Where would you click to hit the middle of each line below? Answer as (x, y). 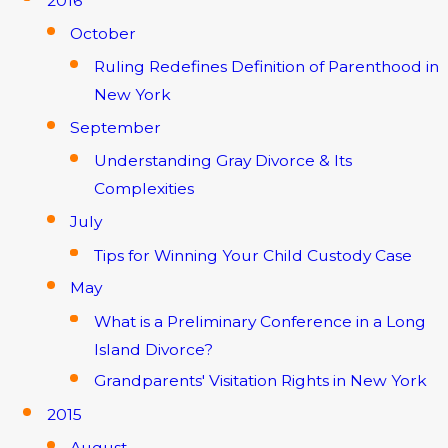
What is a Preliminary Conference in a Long (259, 321)
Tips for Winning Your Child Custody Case (252, 255)
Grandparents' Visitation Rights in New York (260, 380)
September (116, 128)
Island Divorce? (153, 349)
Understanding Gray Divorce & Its (222, 161)
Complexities (143, 189)
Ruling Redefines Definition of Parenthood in (266, 67)
